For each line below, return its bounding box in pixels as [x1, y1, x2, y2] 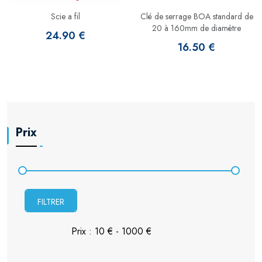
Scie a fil [51, 10, 80, 22]
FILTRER [37, 195, 64, 208]
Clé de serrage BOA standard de [140, 10, 253, 22]
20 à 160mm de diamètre [152, 22, 241, 34]
